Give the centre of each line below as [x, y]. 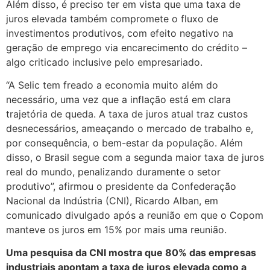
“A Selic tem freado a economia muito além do [112, 85]
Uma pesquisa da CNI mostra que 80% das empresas [131, 253]
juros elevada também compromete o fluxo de [112, 18]
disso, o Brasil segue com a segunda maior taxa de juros [135, 157]
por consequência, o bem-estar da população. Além [124, 143]
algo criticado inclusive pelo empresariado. [104, 62]
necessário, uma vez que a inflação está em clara [118, 99]
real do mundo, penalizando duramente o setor [113, 171]
